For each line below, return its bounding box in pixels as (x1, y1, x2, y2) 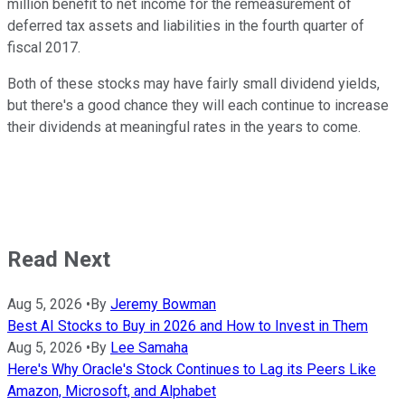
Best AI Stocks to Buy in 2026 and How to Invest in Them (7, 317, 368, 335)
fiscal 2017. (7, 39, 80, 57)
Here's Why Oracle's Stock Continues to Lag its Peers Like (7, 361, 376, 379)
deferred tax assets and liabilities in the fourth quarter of (7, 17, 364, 35)
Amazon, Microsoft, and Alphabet (7, 382, 216, 400)
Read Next (7, 247, 110, 273)
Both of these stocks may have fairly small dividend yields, (7, 75, 380, 93)
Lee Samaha (110, 339, 188, 357)
